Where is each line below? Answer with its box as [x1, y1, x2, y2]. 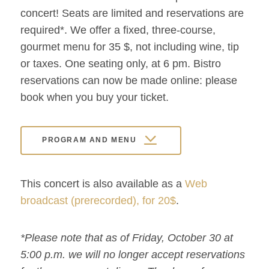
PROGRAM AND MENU [42, 136, 137, 145]
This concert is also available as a [20, 178, 185, 190]
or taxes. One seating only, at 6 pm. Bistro [20, 57, 221, 70]
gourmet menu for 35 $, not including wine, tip [20, 40, 239, 53]
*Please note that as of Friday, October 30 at [20, 232, 233, 244]
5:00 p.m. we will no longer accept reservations [20, 249, 245, 261]
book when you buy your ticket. [20, 91, 169, 103]
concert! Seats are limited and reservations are [20, 7, 244, 19]
